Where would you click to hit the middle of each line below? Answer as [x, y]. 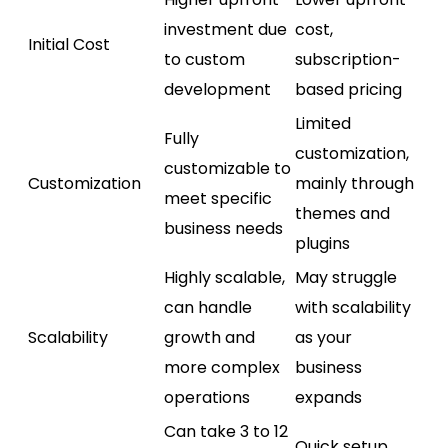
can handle [208, 307]
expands [328, 397]
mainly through [354, 183]
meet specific [218, 198]
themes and [342, 213]
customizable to [227, 168]
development [217, 89]
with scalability [353, 307]
